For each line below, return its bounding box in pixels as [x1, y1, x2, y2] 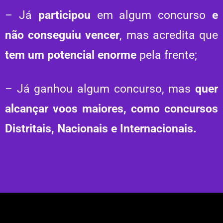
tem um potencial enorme [5, 48, 136, 62]
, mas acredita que [119, 28, 219, 42]
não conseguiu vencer [5, 28, 120, 42]
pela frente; [136, 48, 197, 62]
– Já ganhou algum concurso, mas [5, 82, 195, 96]
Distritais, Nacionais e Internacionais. [5, 121, 197, 135]
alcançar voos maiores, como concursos [5, 102, 218, 115]
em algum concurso [90, 8, 213, 22]
